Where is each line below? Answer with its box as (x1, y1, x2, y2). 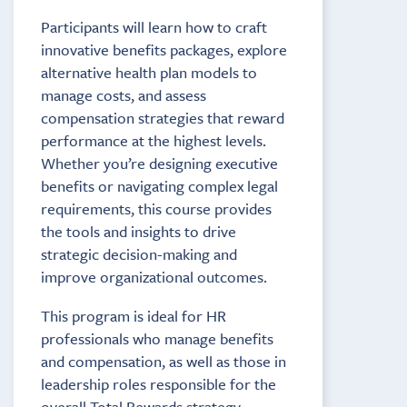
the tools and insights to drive (41, 219, 236, 243)
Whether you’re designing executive (41, 151, 278, 174)
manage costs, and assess (41, 83, 206, 106)
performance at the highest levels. (41, 128, 266, 152)
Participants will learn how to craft (41, 15, 267, 38)
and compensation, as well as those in (41, 349, 286, 372)
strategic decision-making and (41, 242, 237, 265)
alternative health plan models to (41, 60, 257, 84)
